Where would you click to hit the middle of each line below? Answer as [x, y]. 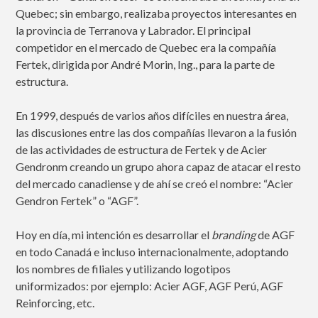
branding [234, 235]
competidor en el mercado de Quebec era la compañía [146, 48]
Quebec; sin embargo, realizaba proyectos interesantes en [157, 13]
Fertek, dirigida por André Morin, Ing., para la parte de [146, 65]
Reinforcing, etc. [55, 303]
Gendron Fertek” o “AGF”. [77, 201]
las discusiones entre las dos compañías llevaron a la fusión [157, 133]
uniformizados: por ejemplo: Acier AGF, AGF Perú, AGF [150, 286]
